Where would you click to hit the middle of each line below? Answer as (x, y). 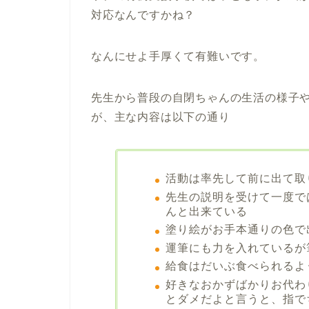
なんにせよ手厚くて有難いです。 (178, 56)
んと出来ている (206, 211)
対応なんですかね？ (143, 14)
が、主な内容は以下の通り (161, 117)
